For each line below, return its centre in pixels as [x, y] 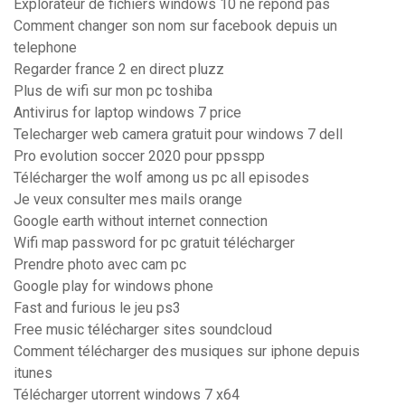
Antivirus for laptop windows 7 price [127, 113]
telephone [45, 48]
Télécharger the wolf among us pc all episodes [161, 178]
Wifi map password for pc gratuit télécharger [154, 243]
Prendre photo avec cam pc [100, 265]
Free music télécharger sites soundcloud [143, 330]
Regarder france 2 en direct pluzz [119, 70]
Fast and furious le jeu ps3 [97, 308]
